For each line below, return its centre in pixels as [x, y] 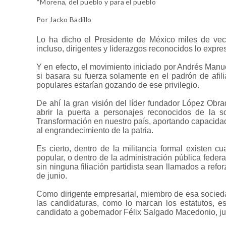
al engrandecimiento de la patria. [95, 130]
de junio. [52, 176]
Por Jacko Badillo [64, 19]
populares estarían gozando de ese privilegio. [118, 85]
